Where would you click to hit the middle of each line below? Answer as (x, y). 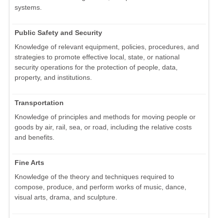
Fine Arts (29, 163)
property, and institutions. (53, 78)
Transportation (39, 103)
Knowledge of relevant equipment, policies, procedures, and (107, 47)
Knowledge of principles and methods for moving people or (105, 117)
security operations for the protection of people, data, (96, 67)
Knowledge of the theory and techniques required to (94, 177)
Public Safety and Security (58, 33)
